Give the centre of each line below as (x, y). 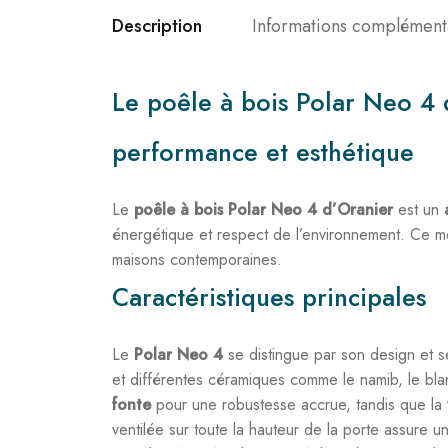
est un (418, 209)
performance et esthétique (263, 152)
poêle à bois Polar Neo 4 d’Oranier (263, 209)
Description (157, 26)
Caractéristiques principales (269, 297)
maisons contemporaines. (197, 259)
